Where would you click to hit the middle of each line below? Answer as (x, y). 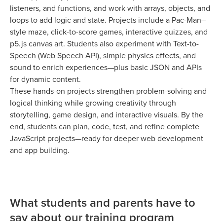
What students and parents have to (103, 203)
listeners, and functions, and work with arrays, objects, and (110, 8)
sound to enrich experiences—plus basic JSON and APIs (106, 67)
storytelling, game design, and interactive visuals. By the (107, 115)
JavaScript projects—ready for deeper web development (107, 138)
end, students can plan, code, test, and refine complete (105, 127)
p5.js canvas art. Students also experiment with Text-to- (104, 44)
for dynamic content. (45, 79)
